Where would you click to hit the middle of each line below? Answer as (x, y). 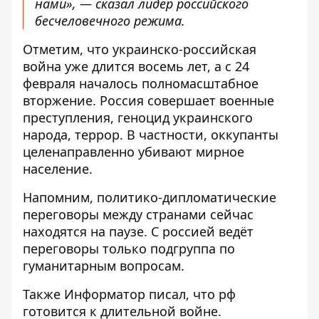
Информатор (106, 294)
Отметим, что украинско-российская (140, 49)
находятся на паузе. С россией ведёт (138, 231)
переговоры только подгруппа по (129, 249)
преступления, (70, 117)
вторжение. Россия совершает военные (148, 100)
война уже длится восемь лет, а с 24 (136, 66)
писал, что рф (192, 294)
